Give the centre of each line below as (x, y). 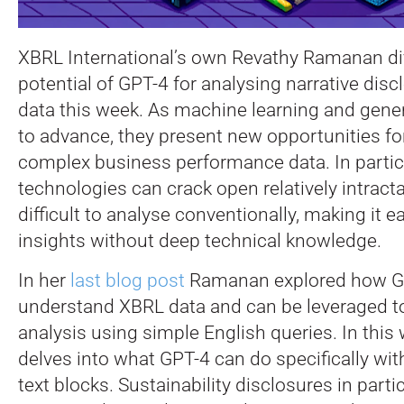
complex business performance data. (174, 163)
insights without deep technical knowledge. (200, 241)
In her (44, 280)
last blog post (128, 280)
